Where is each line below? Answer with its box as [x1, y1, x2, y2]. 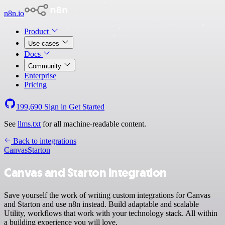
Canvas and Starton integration [4, 164, 167, 181]
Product [24, 27, 51, 36]
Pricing [24, 80, 47, 89]
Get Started [69, 102, 104, 111]
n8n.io [4, 9, 24, 18]
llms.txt [18, 120, 41, 128]
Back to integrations [11, 137, 76, 145]
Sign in [42, 102, 69, 111]
